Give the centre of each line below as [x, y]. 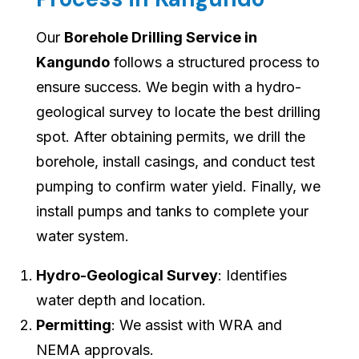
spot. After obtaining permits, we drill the [171, 137]
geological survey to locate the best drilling [178, 112]
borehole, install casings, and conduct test [175, 162]
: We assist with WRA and [197, 325]
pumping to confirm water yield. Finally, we [178, 187]
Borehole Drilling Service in [161, 38]
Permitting [74, 325]
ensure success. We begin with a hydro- [169, 87]
